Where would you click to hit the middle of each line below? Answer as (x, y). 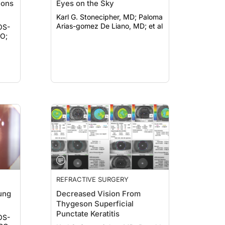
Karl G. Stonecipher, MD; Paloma (97, 17)
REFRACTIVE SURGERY (92, 179)
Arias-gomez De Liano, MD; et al (109, 26)
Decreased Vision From (98, 194)
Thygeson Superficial (95, 204)
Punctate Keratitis (88, 214)
